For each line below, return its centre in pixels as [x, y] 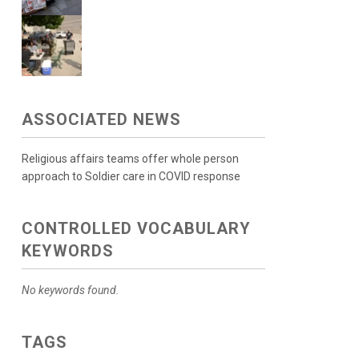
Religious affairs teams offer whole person [130, 159]
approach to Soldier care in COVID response [131, 177]
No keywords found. [70, 290]
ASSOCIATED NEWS [101, 120]
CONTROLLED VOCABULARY [136, 229]
